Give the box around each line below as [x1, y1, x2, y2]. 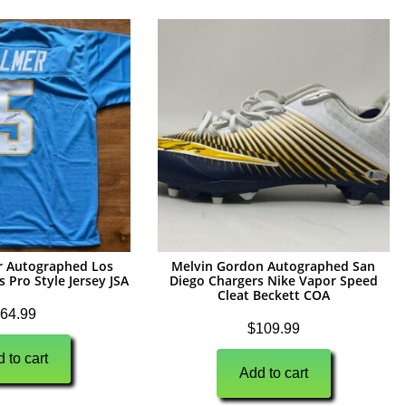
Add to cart [238, 364, 308, 381]
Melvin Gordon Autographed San [171, 256, 376, 275]
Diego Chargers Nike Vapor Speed [169, 271, 378, 289]
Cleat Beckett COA [217, 285, 330, 304]
